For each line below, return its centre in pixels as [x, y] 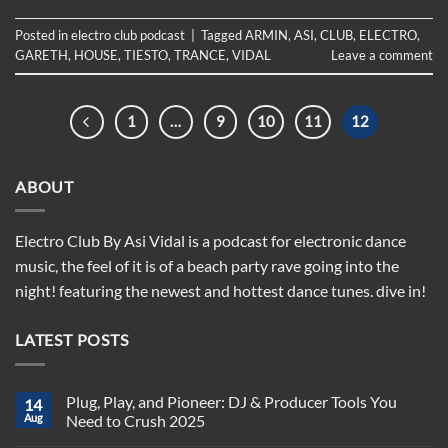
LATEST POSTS [72, 340]
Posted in [43, 35]
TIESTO [146, 55]
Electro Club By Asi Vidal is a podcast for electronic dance [210, 241]
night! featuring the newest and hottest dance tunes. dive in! [220, 291]
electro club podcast [128, 35]
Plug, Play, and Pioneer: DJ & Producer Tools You [231, 401]
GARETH [41, 55]
